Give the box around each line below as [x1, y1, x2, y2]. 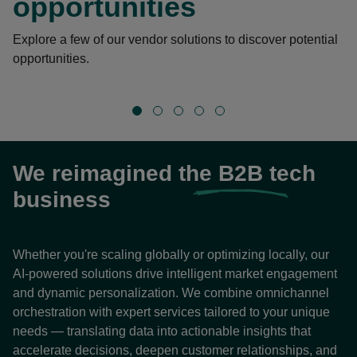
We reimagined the [13, 161, 218, 186]
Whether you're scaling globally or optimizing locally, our [13, 248, 329, 261]
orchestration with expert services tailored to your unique [13, 305, 330, 319]
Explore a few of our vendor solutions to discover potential [13, 33, 338, 46]
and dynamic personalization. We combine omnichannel [13, 286, 329, 300]
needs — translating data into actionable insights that [13, 324, 311, 338]
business [13, 187, 111, 212]
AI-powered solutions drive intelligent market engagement [13, 267, 337, 280]
